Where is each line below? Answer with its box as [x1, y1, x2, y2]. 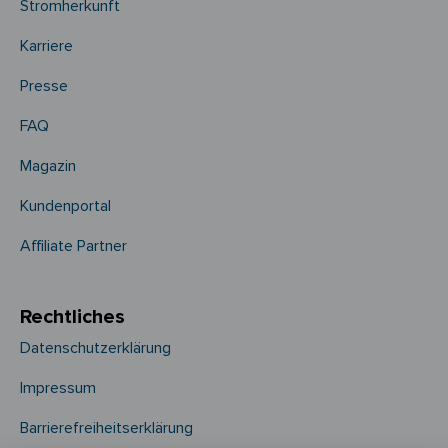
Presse [20, 75, 68, 96]
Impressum [20, 377, 96, 398]
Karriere [20, 35, 73, 56]
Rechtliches [20, 304, 125, 329]
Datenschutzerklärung [20, 337, 171, 358]
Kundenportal [20, 195, 111, 216]
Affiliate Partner [20, 235, 127, 256]
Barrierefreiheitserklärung [20, 417, 193, 438]
